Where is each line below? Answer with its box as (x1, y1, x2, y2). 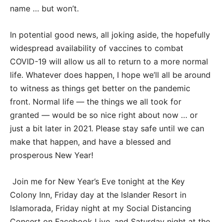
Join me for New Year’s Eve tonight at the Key (10, 176, 185, 186)
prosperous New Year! (10, 150, 93, 160)
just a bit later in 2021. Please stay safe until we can (10, 123, 204, 133)
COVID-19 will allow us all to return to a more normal (10, 56, 208, 66)
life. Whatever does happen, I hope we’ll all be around (10, 69, 211, 80)
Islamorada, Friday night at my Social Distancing (10, 203, 191, 213)
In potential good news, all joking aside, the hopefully (10, 29, 210, 40)
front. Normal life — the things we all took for (10, 96, 181, 107)
